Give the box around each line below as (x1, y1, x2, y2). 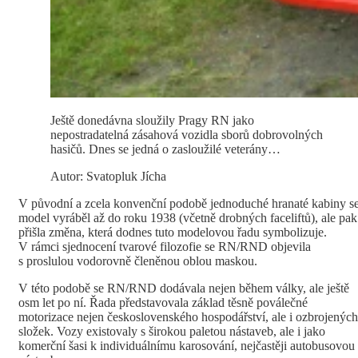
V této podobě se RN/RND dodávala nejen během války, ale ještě (18, 281, 349, 296)
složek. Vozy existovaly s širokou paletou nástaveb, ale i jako (18, 324, 325, 339)
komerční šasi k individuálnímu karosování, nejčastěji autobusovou (18, 339, 355, 353)
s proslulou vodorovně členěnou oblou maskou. (18, 254, 257, 268)
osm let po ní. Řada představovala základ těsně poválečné (18, 296, 308, 310)
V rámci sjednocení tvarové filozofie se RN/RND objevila (18, 240, 311, 254)
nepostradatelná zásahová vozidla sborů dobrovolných (50, 128, 323, 142)
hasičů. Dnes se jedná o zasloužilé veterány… (50, 142, 280, 157)
